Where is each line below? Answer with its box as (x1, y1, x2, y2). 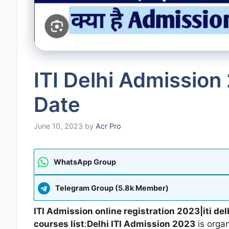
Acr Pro (95, 122, 121, 131)
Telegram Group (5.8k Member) (55, 184, 169, 193)
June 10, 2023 (33, 122, 83, 131)
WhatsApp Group (53, 157, 116, 167)
